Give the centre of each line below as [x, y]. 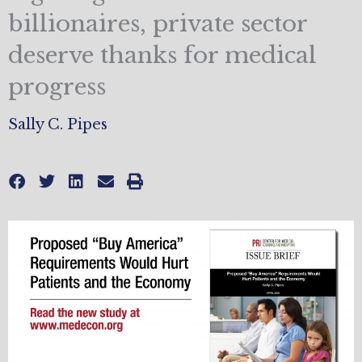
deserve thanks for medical [162, 56]
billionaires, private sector [158, 24]
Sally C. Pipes [58, 125]
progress [57, 87]
